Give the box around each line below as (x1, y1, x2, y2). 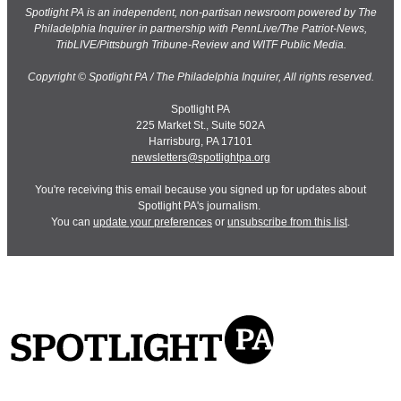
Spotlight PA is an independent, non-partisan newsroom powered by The (24, 5, 377, 19)
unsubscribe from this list (227, 215, 347, 228)
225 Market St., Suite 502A (136, 118, 265, 132)
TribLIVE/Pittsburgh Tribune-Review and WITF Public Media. (55, 38, 346, 51)
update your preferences (93, 215, 212, 228)
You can (51, 215, 93, 228)
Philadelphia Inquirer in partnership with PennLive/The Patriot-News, (34, 21, 367, 35)
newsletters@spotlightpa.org (131, 150, 270, 164)
